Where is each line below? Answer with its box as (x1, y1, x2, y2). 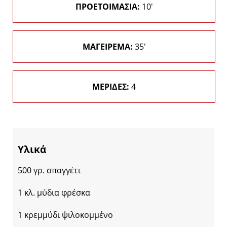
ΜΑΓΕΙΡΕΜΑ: (82, 41, 133, 52)
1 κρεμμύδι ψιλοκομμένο (18, 209, 113, 221)
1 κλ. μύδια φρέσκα (18, 187, 90, 199)
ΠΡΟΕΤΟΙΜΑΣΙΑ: (75, 1, 140, 12)
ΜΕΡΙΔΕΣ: (92, 81, 129, 92)
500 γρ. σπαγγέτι (18, 165, 81, 176)
